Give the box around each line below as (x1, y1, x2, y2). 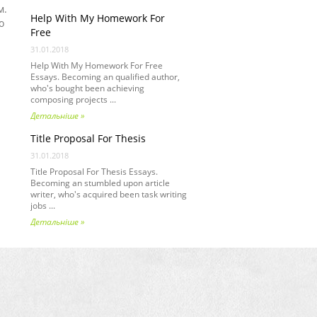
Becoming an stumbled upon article (30, 177, 170, 189)
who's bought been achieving (30, 82, 144, 94)
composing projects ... (30, 93, 116, 105)
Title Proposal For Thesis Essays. (30, 166, 158, 178)
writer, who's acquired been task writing (30, 188, 187, 200)
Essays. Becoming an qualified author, (30, 71, 180, 83)
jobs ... (30, 200, 55, 212)
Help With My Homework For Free (30, 59, 163, 71)
